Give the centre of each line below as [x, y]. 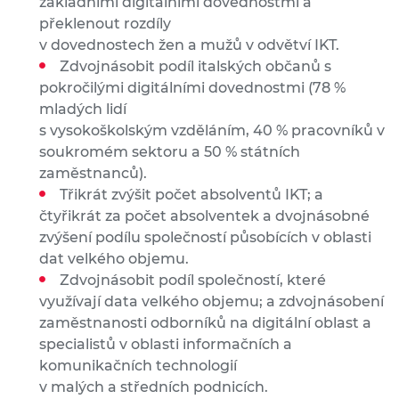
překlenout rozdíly [105, 24]
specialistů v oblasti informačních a [166, 345]
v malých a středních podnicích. [155, 387]
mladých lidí [83, 110]
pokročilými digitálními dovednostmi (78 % [192, 88]
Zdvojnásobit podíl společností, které [193, 281]
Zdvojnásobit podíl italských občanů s [195, 67]
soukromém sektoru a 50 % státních [170, 152]
